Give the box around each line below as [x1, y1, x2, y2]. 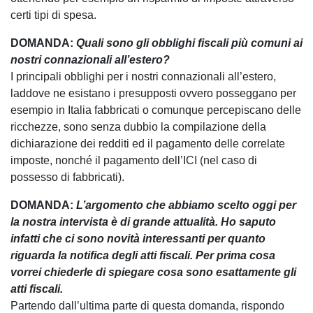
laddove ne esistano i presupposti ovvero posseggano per [10, 87, 296, 99]
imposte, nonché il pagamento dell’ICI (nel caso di [10, 154, 257, 166]
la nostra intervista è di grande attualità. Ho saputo [10, 215, 276, 228]
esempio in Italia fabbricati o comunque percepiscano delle [10, 103, 301, 116]
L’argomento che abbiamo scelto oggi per [76, 198, 296, 211]
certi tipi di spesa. [10, 8, 96, 21]
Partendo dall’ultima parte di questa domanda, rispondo [10, 299, 284, 312]
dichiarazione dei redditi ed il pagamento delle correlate [10, 137, 285, 150]
